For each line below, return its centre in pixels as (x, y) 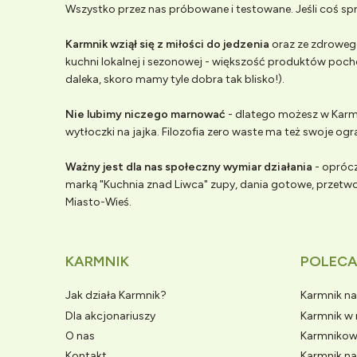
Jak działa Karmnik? (116, 296)
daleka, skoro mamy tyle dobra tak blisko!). (175, 79)
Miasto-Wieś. (100, 202)
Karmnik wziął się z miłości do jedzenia (167, 44)
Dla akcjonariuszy (110, 316)
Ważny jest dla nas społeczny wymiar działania (189, 167)
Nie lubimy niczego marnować (145, 114)
